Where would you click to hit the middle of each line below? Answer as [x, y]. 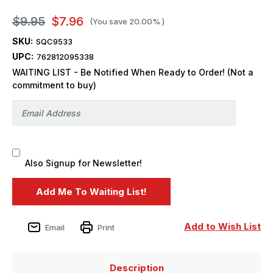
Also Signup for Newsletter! [83, 163]
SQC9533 [54, 42]
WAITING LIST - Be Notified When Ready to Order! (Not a [133, 73]
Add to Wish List [222, 226]
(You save [108, 22]
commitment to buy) [54, 85]
